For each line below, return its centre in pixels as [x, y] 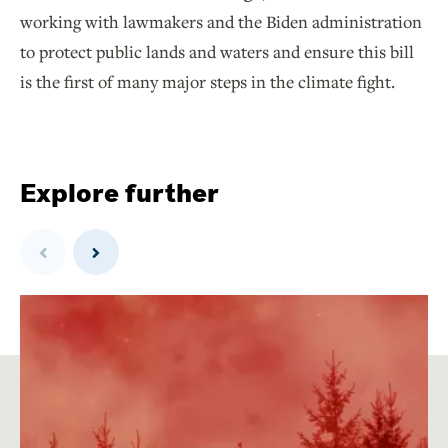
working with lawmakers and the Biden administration [221, 22]
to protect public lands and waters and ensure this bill [217, 52]
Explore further [119, 193]
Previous [69, 234]
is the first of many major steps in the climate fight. [211, 82]
